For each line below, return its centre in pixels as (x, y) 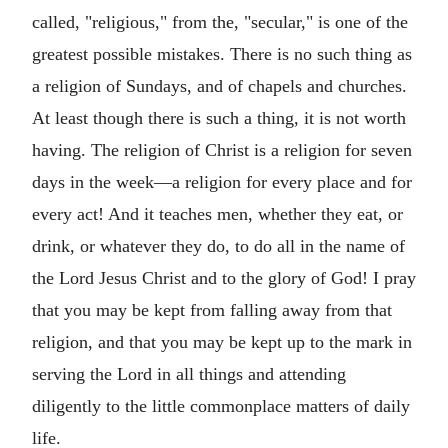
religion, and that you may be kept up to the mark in (222, 342)
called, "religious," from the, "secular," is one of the (220, 22)
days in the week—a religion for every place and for (222, 182)
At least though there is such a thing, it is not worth (219, 118)
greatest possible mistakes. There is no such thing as (222, 54)
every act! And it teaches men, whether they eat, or (217, 214)
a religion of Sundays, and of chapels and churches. (219, 86)
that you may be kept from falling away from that (212, 310)
